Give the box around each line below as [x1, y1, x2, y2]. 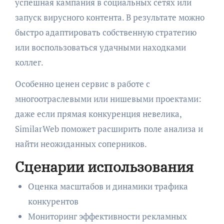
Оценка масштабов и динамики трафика [27, 180, 188, 192]
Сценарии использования [14, 157, 193, 176]
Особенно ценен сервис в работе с [14, 77, 150, 89]
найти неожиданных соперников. [14, 137, 147, 149]
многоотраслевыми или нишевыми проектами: [14, 92, 201, 104]
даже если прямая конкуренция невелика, [14, 107, 181, 119]
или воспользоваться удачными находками [14, 41, 186, 53]
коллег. [14, 56, 43, 68]
